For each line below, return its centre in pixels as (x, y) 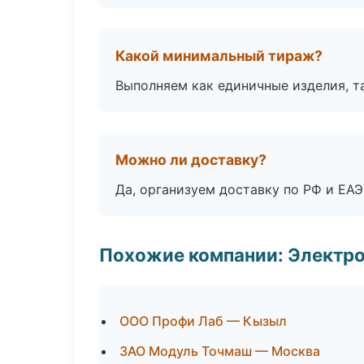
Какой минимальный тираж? (219, 56)
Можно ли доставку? (191, 160)
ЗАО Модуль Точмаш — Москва (220, 351)
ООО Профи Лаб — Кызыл (203, 321)
